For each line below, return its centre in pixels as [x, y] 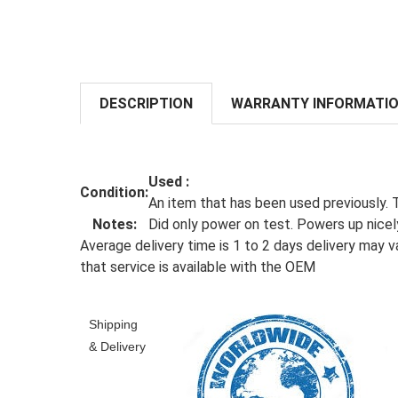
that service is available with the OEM [198, 267]
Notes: [114, 225]
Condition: [114, 193]
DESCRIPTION [146, 103]
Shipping [113, 325]
